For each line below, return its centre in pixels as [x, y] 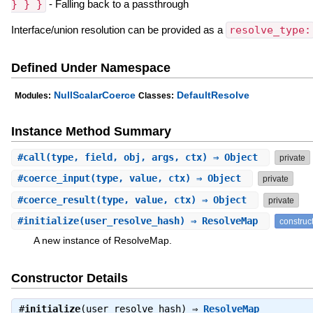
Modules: [32, 96]
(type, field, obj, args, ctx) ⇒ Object [154, 158]
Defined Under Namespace [90, 67]
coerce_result [59, 199]
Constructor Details [69, 278]
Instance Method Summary [91, 132]
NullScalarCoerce [94, 95]
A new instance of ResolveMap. [102, 241]
